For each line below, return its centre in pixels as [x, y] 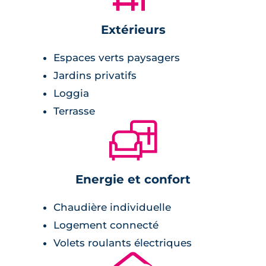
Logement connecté [106, 225]
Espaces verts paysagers [117, 57]
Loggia [71, 93]
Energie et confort [133, 179]
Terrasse [74, 111]
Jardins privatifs [95, 75]
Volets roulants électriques [123, 243]
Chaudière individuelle [112, 207]
